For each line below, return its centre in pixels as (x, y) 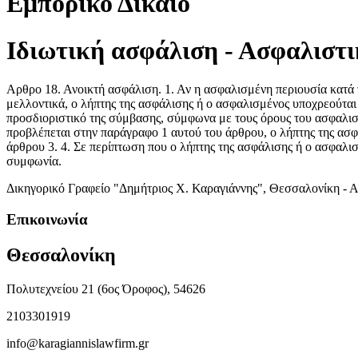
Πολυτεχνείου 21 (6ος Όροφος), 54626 (106, 288)
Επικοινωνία (47, 220)
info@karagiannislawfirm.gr (78, 343)
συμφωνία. (34, 161)
